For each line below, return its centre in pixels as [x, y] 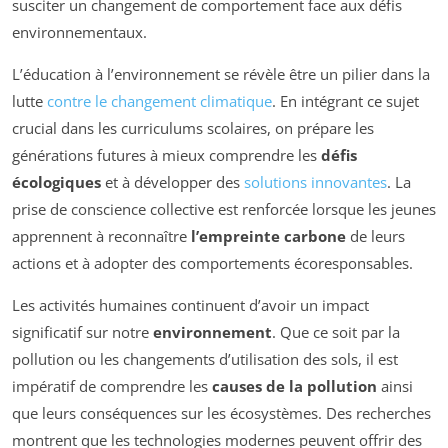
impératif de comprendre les [112, 385]
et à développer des [172, 181]
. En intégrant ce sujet [345, 100]
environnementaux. [79, 31]
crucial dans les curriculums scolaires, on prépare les [193, 127]
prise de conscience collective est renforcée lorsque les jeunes [224, 208]
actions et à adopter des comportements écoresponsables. [212, 262]
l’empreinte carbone [268, 235]
